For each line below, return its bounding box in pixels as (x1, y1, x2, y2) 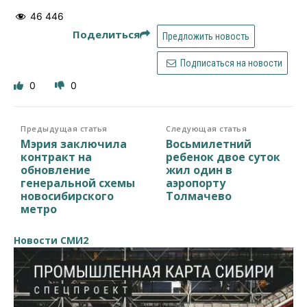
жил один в (166, 162, 233, 177)
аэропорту (166, 175, 226, 191)
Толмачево (166, 188, 232, 204)
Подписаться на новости (177, 57, 282, 69)
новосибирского (21, 188, 114, 204)
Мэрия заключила (21, 136, 127, 151)
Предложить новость (162, 30, 249, 42)
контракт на (21, 149, 92, 164)
